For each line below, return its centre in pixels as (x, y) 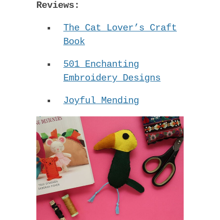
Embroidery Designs (112, 78)
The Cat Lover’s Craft (120, 28)
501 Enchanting (101, 65)
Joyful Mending (101, 101)
